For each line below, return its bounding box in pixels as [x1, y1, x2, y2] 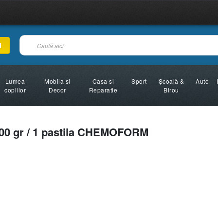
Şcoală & [158, 77, 184, 85]
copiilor [4, 86, 26, 94]
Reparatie [89, 86, 118, 94]
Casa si [92, 77, 114, 85]
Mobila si [44, 77, 71, 85]
